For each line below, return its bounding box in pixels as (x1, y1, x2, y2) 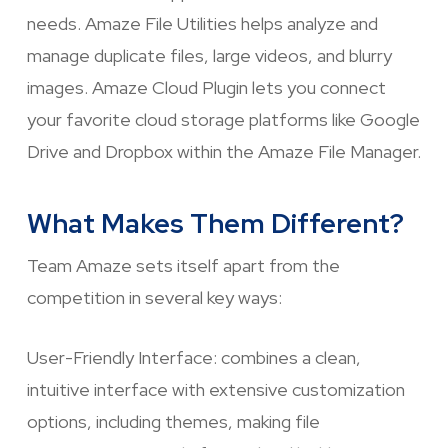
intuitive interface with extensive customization (26, 378, 405, 402)
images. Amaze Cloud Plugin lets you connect (26, 76, 386, 100)
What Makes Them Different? (26, 206, 404, 242)
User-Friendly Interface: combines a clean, (26, 346, 361, 370)
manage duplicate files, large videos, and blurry (26, 44, 392, 68)
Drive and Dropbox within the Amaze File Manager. (26, 140, 421, 164)
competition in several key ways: (26, 286, 282, 310)
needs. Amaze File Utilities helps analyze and (26, 12, 378, 36)
